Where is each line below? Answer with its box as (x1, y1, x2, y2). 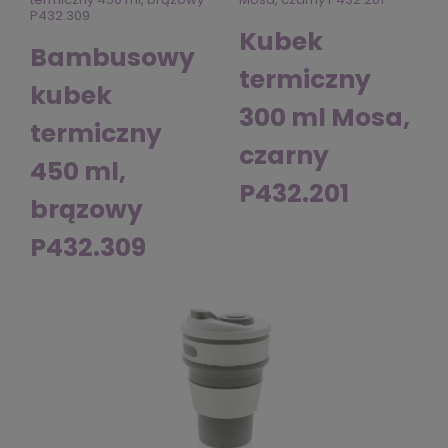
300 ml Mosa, (239, 99, 410, 135)
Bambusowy (30, 39, 195, 75)
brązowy (30, 191, 143, 227)
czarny (239, 137, 329, 173)
